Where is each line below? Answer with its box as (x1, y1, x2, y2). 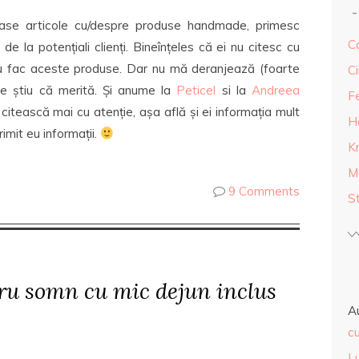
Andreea (252, 83, 301, 98)
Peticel (176, 83, 216, 98)
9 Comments (228, 184, 300, 199)
